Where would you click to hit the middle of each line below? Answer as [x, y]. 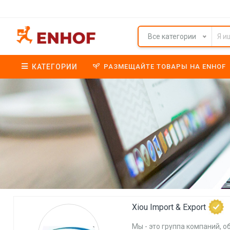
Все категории [172, 36]
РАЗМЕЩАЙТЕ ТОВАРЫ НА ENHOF [165, 66]
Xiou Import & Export [169, 207]
